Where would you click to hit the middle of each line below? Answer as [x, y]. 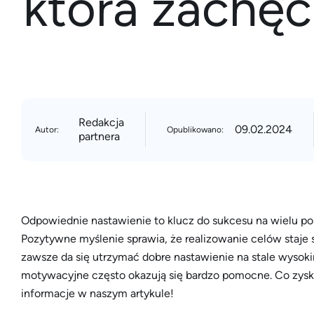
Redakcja [101, 122]
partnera [99, 136]
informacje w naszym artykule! [97, 293]
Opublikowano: [195, 130]
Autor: [47, 130]
